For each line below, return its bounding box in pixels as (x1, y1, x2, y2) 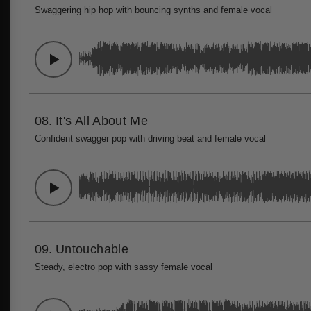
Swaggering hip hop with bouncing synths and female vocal (35, 5, 272, 15)
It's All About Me (56, 113, 149, 128)
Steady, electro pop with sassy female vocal (35, 262, 212, 272)
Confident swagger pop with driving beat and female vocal (35, 133, 266, 144)
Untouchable (56, 242, 129, 256)
